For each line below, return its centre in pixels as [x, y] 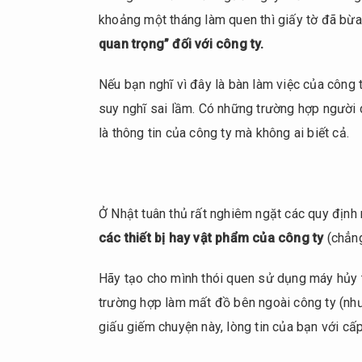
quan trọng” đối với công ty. [181, 44]
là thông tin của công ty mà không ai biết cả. [224, 133]
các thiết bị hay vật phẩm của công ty [211, 238]
